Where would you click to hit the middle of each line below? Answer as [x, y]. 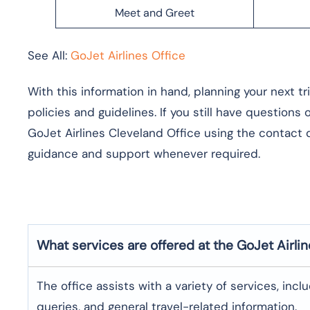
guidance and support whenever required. [144, 153]
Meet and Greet [155, 12]
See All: [49, 55]
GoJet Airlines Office [128, 55]
